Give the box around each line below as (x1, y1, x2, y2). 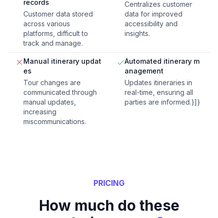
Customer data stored (23, 10, 93, 18)
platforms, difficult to (23, 29, 88, 38)
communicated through (23, 88, 97, 97)
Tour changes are (23, 78, 81, 87)
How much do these (38, 197, 180, 215)
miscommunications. (23, 117, 86, 126)
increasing (23, 108, 56, 116)
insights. (125, 29, 150, 38)
